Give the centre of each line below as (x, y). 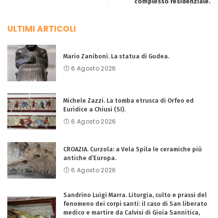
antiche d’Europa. (90, 158)
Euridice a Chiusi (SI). (94, 109)
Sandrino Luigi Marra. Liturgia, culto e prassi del (135, 195)
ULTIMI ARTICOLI (42, 29)
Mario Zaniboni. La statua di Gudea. (116, 56)
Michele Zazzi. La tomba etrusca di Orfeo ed (128, 101)
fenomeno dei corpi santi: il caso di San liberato (135, 204)
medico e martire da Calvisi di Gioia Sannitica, (132, 213)
